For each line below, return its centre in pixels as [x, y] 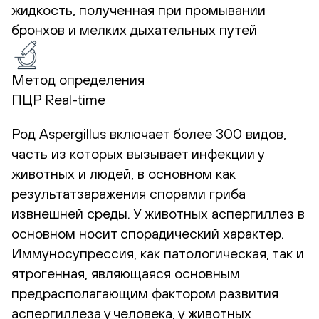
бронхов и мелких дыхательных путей [134, 29]
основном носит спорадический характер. [148, 233]
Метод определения [78, 79]
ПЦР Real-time [58, 99]
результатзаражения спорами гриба [129, 193]
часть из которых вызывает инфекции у [138, 153]
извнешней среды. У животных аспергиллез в [158, 213]
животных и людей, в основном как [124, 173]
